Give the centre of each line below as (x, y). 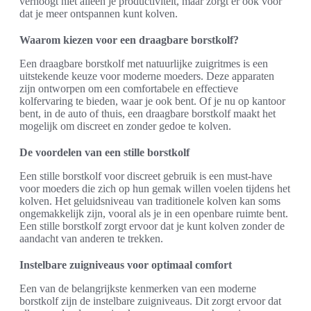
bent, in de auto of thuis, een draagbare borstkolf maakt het (148, 113)
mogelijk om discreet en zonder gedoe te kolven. (125, 126)
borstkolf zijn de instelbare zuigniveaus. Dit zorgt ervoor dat (150, 301)
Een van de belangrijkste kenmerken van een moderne (138, 288)
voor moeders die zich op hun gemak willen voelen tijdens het (155, 188)
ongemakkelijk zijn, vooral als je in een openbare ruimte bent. (154, 213)
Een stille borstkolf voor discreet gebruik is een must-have (146, 176)
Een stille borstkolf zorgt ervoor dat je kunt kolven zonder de (152, 226)
